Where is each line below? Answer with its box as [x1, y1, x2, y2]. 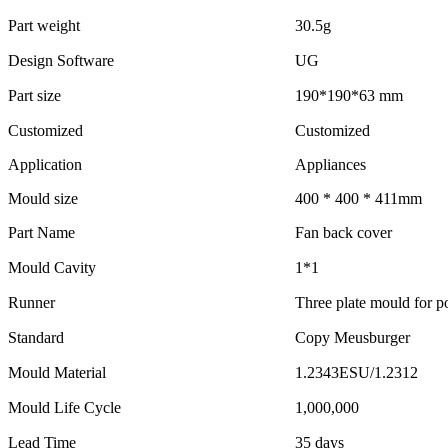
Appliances [295, 156, 366, 174]
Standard [8, 329, 64, 347]
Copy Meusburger [295, 329, 410, 347]
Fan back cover [295, 224, 392, 242]
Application [8, 156, 82, 174]
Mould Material [8, 364, 106, 382]
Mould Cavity [8, 259, 96, 277]
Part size [8, 87, 61, 105]
